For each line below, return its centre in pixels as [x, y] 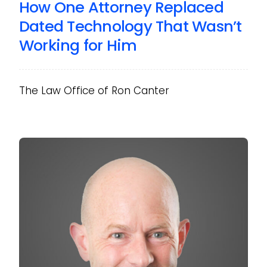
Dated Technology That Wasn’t [130, 26]
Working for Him [78, 45]
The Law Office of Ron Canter [94, 90]
